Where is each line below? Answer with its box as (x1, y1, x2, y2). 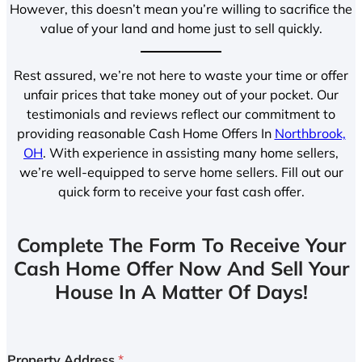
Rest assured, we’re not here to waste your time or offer (14, 67, 348, 84)
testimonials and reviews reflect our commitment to (27, 106, 335, 123)
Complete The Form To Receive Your (16, 233, 346, 258)
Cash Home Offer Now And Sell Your (13, 256, 349, 281)
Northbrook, (274, 125, 346, 142)
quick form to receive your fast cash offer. (57, 183, 305, 200)
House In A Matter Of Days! (54, 280, 308, 305)
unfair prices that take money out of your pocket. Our (23, 86, 339, 103)
